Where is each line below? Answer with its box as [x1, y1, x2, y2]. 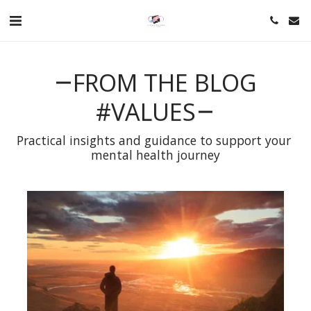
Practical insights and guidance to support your [17, 131, 291, 149]
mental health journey [91, 146, 220, 163]
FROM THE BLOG [73, 65, 258, 99]
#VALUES [96, 94, 196, 128]
